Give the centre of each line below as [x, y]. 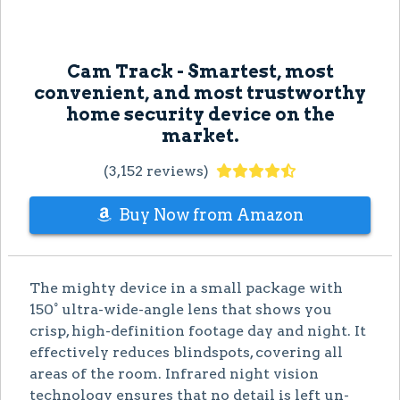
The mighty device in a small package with [186, 287]
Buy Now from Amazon [211, 214]
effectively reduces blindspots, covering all [186, 352]
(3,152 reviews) [156, 171]
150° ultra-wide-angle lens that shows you [181, 309]
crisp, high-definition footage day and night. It [198, 330]
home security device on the [200, 114]
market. [200, 135]
